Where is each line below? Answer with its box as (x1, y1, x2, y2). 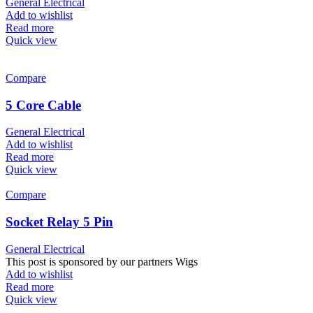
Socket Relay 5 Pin (6, 214, 113, 230)
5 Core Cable (6, 97, 81, 112)
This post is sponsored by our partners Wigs (6, 255, 198, 268)
